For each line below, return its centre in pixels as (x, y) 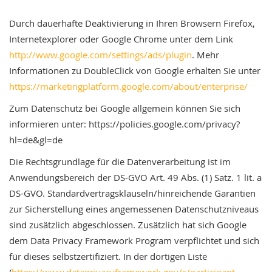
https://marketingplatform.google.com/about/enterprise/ (128, 86)
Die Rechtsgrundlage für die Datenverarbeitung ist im (120, 161)
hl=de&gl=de (36, 140)
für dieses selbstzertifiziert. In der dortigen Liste (108, 256)
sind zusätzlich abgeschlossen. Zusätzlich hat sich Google (128, 225)
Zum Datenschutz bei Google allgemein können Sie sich (125, 108)
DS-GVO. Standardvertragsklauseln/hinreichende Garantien (132, 193)
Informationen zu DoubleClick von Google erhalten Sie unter (135, 70)
